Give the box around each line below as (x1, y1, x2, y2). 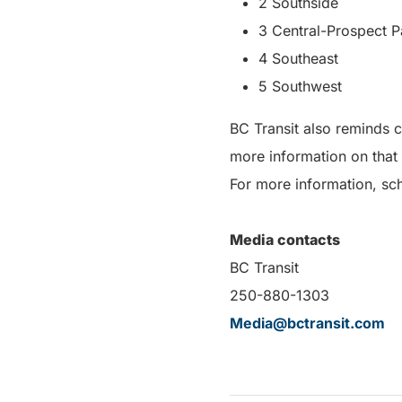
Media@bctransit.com (230, 314, 385, 332)
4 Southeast (258, 49, 338, 67)
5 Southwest (258, 77, 342, 95)
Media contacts (230, 231, 340, 249)
